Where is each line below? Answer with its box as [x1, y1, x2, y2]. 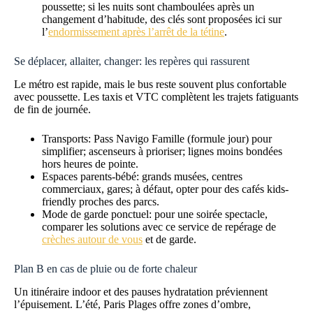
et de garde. [143, 233, 196, 245]
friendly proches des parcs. [42, 195, 159, 208]
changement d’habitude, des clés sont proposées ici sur [42, 13, 282, 25]
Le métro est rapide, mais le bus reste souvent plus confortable [14, 78, 286, 90]
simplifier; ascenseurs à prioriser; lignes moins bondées [42, 145, 282, 157]
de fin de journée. [14, 103, 91, 115]
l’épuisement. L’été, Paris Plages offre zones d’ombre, [14, 298, 251, 310]
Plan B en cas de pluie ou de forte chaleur [14, 262, 197, 275]
